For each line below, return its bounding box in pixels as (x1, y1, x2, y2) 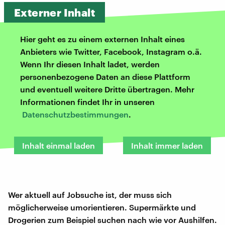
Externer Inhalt (14, 6, 95, 19)
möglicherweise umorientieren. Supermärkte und (8, 202, 196, 212)
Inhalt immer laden (131, 140, 203, 150)
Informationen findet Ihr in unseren (20, 96, 155, 106)
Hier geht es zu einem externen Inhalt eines (20, 34, 185, 44)
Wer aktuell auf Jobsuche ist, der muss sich (8, 189, 172, 199)
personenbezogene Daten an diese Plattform (20, 71, 190, 81)
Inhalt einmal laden (22, 140, 95, 150)
